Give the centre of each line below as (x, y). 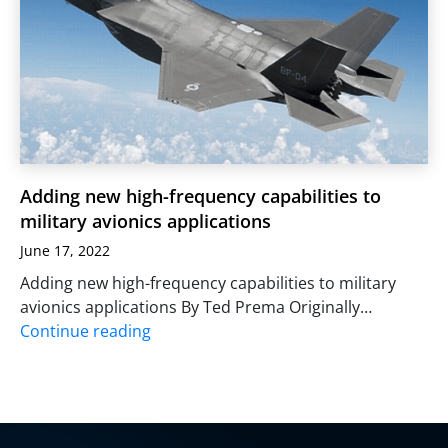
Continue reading (85, 330)
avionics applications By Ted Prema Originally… (196, 306)
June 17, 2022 (65, 250)
